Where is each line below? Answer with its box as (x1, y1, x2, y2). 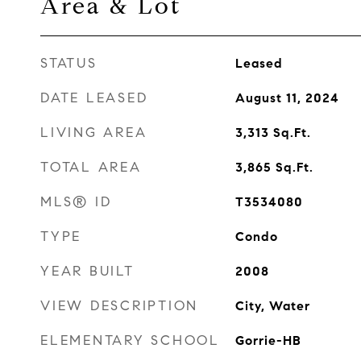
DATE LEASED (40, 89, 148, 106)
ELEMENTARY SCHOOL (40, 332, 220, 349)
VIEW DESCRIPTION (40, 297, 198, 314)
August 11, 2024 (234, 90, 339, 106)
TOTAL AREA (40, 159, 142, 176)
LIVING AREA (40, 124, 147, 141)
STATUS (40, 55, 98, 72)
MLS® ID (40, 193, 112, 210)
